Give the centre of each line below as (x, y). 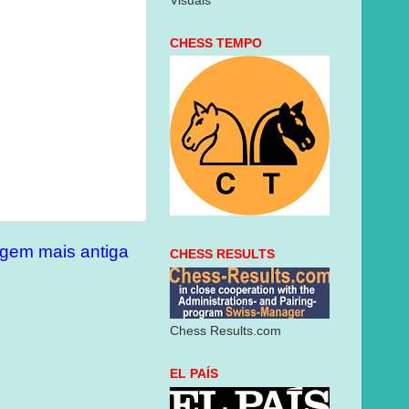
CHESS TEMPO (216, 43)
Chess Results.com (225, 331)
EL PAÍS (194, 374)
